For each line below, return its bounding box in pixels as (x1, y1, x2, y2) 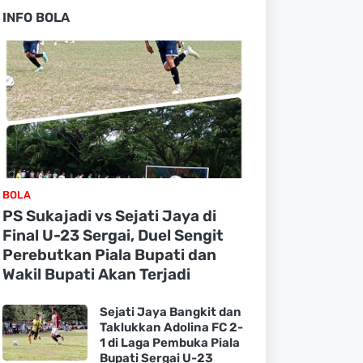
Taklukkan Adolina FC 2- (99, 320, 243, 335)
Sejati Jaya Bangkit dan (99, 305, 241, 319)
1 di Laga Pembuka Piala (99, 335, 240, 350)
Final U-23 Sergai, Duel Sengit (2, 226, 224, 245)
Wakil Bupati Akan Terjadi (2, 265, 190, 284)
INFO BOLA (2, 10, 70, 25)
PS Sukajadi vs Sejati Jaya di (2, 207, 216, 225)
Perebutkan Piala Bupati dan (2, 246, 216, 264)
